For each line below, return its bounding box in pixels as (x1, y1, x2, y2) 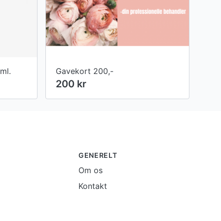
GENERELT (78, 151, 117, 160)
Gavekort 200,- (56, 66, 113, 76)
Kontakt (78, 181, 107, 191)
